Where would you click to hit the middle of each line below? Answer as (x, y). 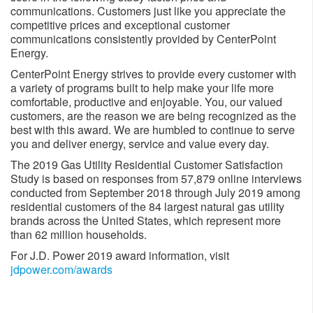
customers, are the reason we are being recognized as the (153, 116)
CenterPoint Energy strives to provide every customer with (153, 74)
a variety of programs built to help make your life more (142, 88)
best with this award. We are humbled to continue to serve (153, 130)
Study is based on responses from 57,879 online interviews (156, 179)
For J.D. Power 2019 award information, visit (120, 256)
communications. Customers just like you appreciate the (148, 11)
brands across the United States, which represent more (146, 221)
